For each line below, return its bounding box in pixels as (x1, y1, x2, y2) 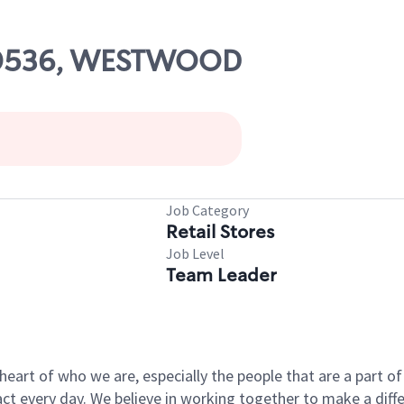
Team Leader (166, 263, 277, 287)
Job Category (166, 201, 249, 219)
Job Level (166, 244, 225, 262)
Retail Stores (166, 220, 274, 243)
